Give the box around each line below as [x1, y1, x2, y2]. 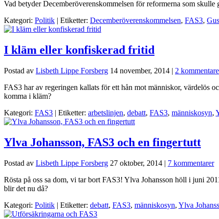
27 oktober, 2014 [110, 158, 162, 167]
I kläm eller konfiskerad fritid [4, 44, 154, 57]
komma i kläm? [4, 92, 51, 101]
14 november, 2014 [110, 66, 170, 75]
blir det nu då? [4, 184, 48, 193]
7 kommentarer [168, 158, 214, 167]
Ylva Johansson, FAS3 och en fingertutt [4, 136, 201, 149]
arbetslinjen [88, 109, 123, 117]
